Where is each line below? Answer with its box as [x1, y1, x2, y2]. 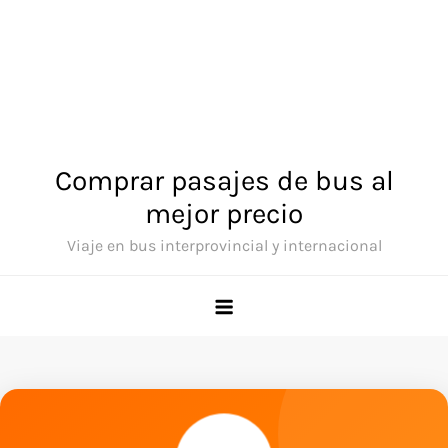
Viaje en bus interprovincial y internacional [66, 236, 382, 256]
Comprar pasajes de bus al [54, 164, 394, 198]
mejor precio [145, 197, 303, 231]
